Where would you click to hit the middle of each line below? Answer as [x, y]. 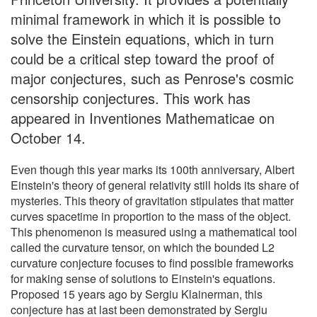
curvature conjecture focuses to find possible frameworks [152, 263]
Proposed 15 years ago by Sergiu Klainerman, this [137, 294]
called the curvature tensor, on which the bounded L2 [143, 247]
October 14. [48, 137]
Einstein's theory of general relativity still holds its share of [155, 185]
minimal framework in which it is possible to [146, 18]
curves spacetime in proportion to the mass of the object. [151, 216]
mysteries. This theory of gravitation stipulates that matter [152, 200]
